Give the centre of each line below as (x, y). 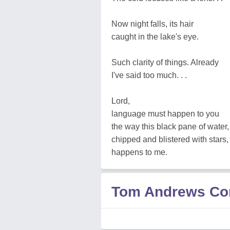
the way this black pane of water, (170, 127)
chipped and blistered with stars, (170, 139)
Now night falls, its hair (152, 24)
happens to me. (139, 152)
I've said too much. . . (149, 75)
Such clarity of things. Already (165, 62)
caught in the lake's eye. (155, 37)
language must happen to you (165, 114)
